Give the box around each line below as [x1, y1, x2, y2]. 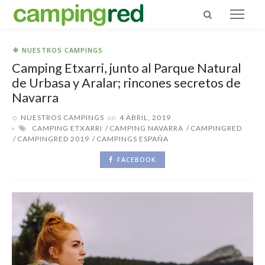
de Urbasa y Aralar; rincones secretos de [12, 75, 241, 91]
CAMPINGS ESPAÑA [96, 134, 169, 143]
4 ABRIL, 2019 [119, 113, 171, 122]
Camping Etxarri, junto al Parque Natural [12, 60, 241, 76]
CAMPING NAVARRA [109, 124, 183, 132]
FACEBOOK [117, 155, 156, 164]
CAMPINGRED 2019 [17, 134, 89, 143]
